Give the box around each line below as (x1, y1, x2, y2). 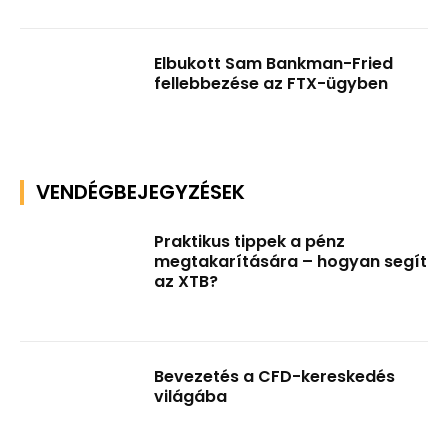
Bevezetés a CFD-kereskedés (154, 365, 396, 389)
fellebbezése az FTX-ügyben (154, 72, 389, 96)
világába (154, 385, 228, 409)
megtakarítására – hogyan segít (154, 249, 428, 273)
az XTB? (154, 269, 219, 293)
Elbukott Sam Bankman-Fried (154, 52, 394, 76)
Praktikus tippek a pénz (154, 229, 346, 253)
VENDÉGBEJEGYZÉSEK (36, 177, 245, 206)
